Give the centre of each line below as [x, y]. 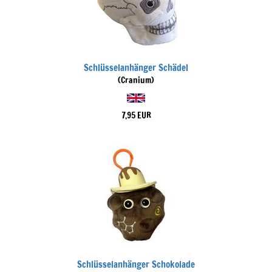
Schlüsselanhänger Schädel [136, 68]
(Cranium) [136, 80]
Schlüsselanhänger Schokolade [136, 264]
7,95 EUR [136, 115]
